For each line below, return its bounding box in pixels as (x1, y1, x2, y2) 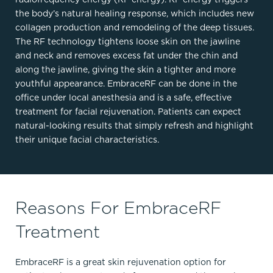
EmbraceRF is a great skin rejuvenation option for (15, 256, 226, 268)
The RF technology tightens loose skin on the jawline (15, 35, 240, 48)
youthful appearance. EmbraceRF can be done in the (15, 77, 237, 90)
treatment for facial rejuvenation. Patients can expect (15, 105, 241, 118)
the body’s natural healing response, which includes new (15, 7, 254, 19)
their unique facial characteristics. (15, 133, 159, 146)
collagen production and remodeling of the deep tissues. (15, 21, 254, 34)
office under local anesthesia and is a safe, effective (15, 91, 232, 104)
